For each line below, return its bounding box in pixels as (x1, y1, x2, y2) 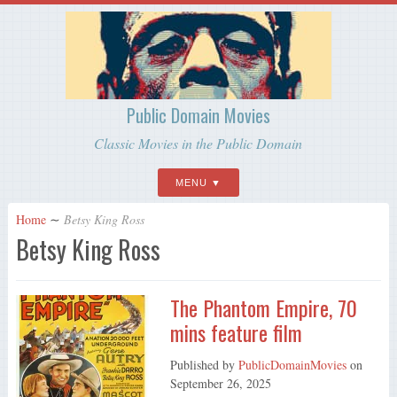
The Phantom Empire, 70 (169, 291, 357, 323)
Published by (169, 355, 238, 373)
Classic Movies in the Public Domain (94, 134, 303, 152)
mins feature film (169, 315, 302, 348)
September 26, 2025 (169, 374, 271, 392)
